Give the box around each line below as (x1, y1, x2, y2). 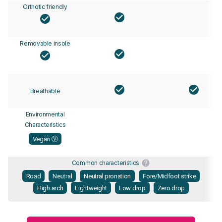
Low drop (119, 184, 146, 192)
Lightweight (75, 184, 108, 192)
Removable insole (20, 40, 70, 48)
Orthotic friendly (23, 3, 67, 11)
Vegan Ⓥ (32, 135, 58, 143)
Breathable (30, 87, 60, 95)
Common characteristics (71, 159, 140, 167)
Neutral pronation (84, 172, 131, 180)
